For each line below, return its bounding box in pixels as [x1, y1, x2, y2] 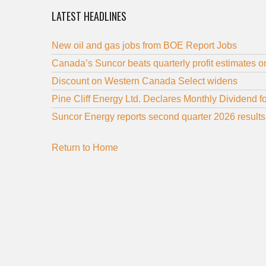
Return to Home [52, 142, 118, 153]
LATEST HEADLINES [52, 8, 126, 24]
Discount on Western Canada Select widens [52, 76, 237, 87]
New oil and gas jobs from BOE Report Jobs [52, 40, 237, 51]
